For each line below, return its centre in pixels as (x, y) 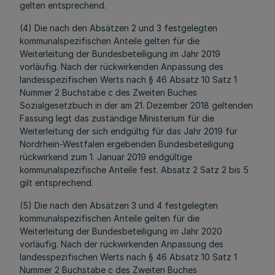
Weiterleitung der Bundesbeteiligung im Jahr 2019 (120, 54)
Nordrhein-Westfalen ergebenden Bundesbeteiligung (127, 144)
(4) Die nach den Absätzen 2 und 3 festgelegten (118, 28)
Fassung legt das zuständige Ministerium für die (117, 118)
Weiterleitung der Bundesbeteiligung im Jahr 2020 (121, 231)
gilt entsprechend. (56, 183)
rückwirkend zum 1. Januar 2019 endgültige (106, 157)
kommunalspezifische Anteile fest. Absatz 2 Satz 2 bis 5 (134, 170)
